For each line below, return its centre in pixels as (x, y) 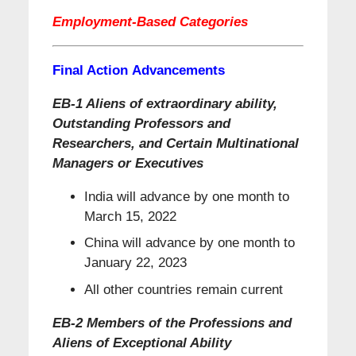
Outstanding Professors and (141, 123)
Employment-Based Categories (150, 21)
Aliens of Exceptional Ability (141, 342)
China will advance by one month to (189, 243)
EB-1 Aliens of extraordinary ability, (164, 103)
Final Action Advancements (138, 70)
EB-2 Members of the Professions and (172, 323)
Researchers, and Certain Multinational (175, 143)
